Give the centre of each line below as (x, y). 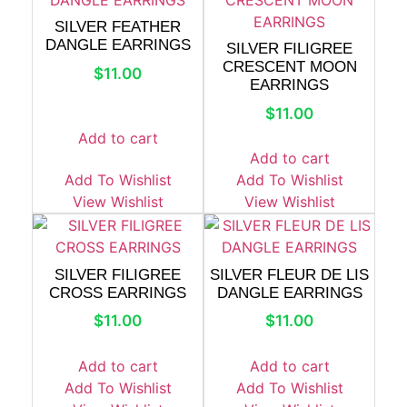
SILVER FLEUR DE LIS (289, 274)
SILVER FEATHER (118, 27)
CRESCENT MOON (289, 67)
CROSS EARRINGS (118, 293)
